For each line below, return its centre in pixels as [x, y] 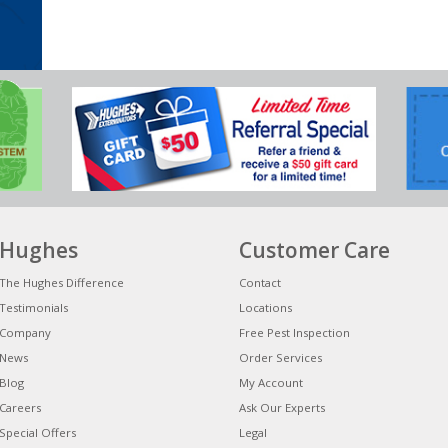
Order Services [280, 358]
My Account [271, 383]
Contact [260, 283]
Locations [265, 308]
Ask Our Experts [282, 408]
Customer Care [314, 250]
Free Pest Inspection [294, 333]
